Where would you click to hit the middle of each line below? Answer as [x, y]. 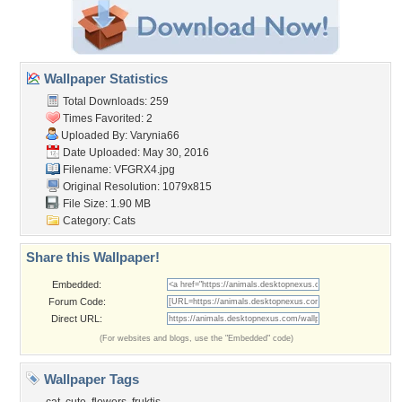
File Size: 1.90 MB [105, 204]
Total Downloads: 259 [114, 101]
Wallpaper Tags [90, 379]
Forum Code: [77, 301]
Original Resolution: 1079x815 [136, 187]
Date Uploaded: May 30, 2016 [135, 153]
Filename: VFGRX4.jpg [118, 170]
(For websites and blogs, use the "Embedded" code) [197, 338]
